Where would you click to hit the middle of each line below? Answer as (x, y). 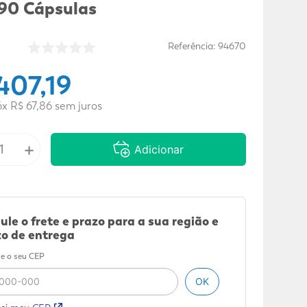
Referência (191, 46)
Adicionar (159, 149)
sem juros (77, 106)
